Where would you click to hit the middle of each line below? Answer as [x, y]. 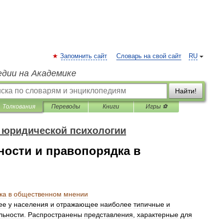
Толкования [19, 107]
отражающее [77, 204]
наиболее [116, 204]
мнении [76, 194]
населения [31, 204]
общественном [38, 194]
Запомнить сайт [84, 56]
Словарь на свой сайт [149, 56]
